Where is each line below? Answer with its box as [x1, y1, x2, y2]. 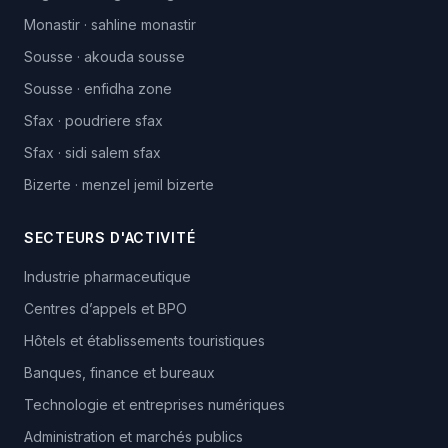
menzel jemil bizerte [82, 176, 214, 193]
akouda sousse [84, 48, 185, 65]
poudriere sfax [65, 112, 163, 129]
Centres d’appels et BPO [24, 300, 187, 317]
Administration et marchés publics [24, 428, 243, 445]
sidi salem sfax [65, 144, 161, 161]
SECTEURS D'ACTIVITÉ [24, 229, 196, 246]
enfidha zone [84, 80, 172, 97]
